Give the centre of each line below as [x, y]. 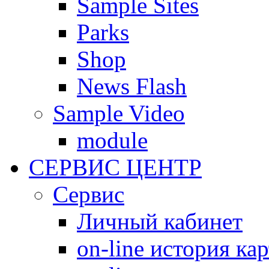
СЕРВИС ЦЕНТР [115, 168]
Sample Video [119, 113]
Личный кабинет [160, 222]
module [112, 141]
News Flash [132, 86]
